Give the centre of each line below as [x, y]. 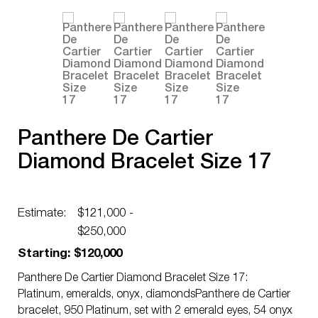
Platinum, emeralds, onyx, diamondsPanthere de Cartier [154, 295]
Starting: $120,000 [70, 254]
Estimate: [42, 214]
